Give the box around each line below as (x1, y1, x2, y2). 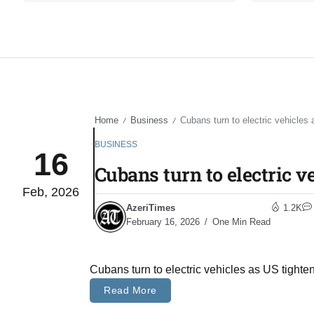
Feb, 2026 (22, 184, 79, 199)
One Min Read (210, 217, 271, 228)
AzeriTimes (126, 203, 175, 214)
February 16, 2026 (126, 217, 200, 228)
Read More (104, 285, 157, 296)
